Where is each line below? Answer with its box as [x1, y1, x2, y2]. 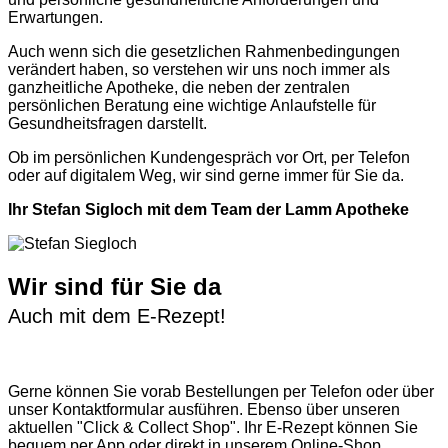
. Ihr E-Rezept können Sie [236, 418, 418, 436]
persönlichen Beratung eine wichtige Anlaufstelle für [8, 96, 376, 114]
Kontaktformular [52, 400, 164, 418]
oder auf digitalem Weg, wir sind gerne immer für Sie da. [8, 166, 404, 184]
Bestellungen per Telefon [185, 382, 362, 400]
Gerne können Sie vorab [8, 382, 185, 400]
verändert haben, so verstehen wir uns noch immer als [8, 60, 390, 78]
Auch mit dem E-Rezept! [8, 304, 226, 327]
